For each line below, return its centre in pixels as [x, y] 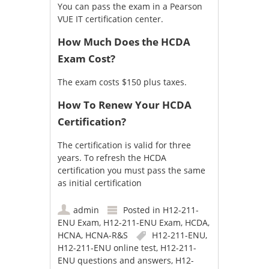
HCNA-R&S [107, 235]
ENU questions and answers [115, 261]
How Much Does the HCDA [124, 42]
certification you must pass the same [132, 171]
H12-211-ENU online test [107, 248]
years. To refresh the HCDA [112, 158]
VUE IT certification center [110, 19]
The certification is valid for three [125, 145]
